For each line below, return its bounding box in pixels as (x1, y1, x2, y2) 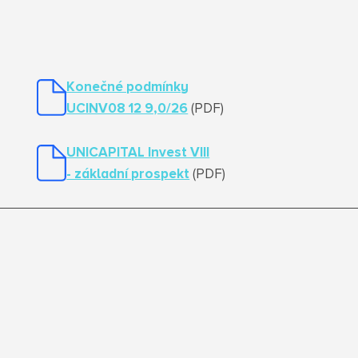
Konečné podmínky (66, 81, 189, 94)
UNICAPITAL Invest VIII (66, 146, 210, 160)
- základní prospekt (66, 168, 190, 181)
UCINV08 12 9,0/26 (66, 102, 189, 116)
